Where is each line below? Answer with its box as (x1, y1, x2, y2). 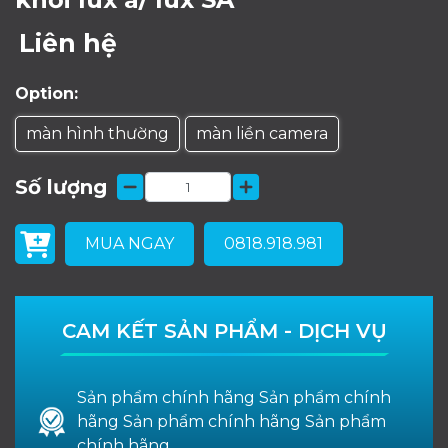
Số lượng (15, 174, 107, 199)
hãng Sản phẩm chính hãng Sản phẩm (77, 411, 386, 431)
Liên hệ (19, 27, 117, 58)
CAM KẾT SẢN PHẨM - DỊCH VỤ (61, 318, 387, 343)
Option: (15, 83, 78, 103)
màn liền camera (196, 123, 328, 143)
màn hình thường (26, 123, 169, 143)
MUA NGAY (85, 233, 174, 253)
